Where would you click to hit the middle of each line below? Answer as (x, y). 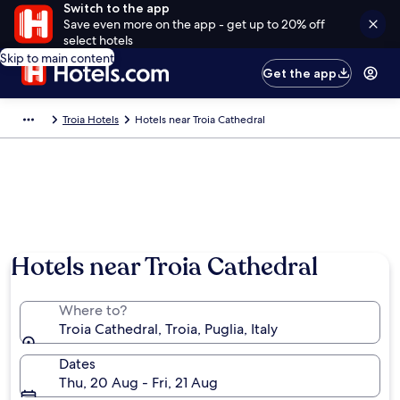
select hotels (98, 40)
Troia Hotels (91, 120)
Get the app (300, 73)
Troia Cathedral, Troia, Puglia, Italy (168, 329)
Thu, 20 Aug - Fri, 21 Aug (138, 383)
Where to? (93, 310)
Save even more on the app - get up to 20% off (194, 24)
